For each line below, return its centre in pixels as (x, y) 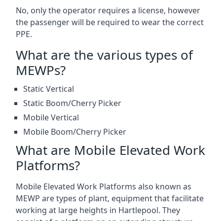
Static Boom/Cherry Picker (72, 103)
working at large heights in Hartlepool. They (98, 210)
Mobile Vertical (51, 117)
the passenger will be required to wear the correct (110, 22)
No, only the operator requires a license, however (108, 10)
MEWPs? (41, 70)
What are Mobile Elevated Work (110, 150)
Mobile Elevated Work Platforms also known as (104, 186)
